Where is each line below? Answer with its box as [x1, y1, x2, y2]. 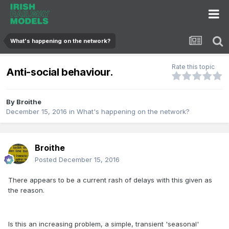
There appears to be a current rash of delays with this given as [8, 176, 212, 185]
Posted [35, 155, 59, 164]
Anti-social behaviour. [6, 65, 113, 78]
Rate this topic [172, 63, 215, 71]
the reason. [8, 186, 44, 195]
